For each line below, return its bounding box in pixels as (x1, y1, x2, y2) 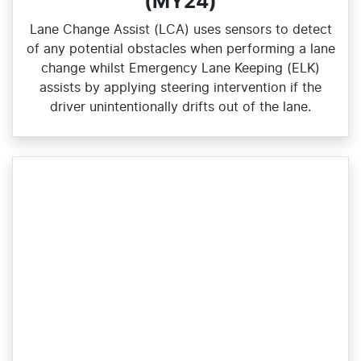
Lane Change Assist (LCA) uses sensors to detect (29, 23, 332, 36)
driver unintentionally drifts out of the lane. (50, 100, 311, 114)
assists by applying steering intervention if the (39, 81, 322, 94)
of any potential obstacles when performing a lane (26, 42, 335, 56)
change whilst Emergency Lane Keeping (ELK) (41, 61, 320, 75)
